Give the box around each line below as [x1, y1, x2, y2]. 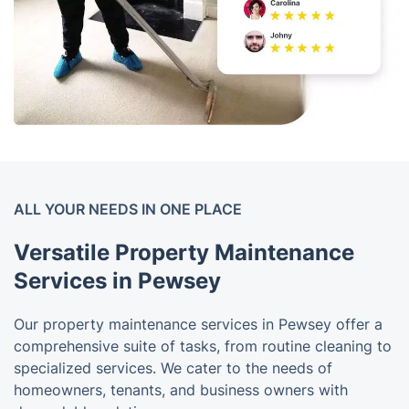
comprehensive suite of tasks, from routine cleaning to [14, 336, 392, 355]
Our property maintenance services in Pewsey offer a [14, 314, 383, 333]
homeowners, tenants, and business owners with [14, 380, 348, 399]
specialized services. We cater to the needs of [14, 358, 332, 377]
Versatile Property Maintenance [14, 238, 354, 266]
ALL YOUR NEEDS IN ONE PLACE [14, 199, 242, 218]
